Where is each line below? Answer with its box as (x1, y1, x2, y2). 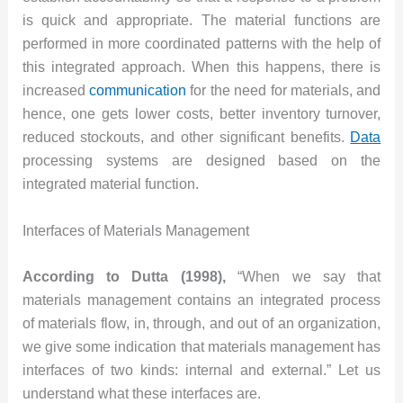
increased (22, 82, 90, 98)
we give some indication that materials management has (22, 339, 381, 355)
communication (89, 82, 187, 98)
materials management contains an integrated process (22, 292, 381, 309)
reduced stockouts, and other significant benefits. (22, 129, 351, 145)
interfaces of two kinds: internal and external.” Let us (22, 363, 381, 379)
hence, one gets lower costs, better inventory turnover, (22, 105, 381, 121)
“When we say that (237, 269, 381, 285)
